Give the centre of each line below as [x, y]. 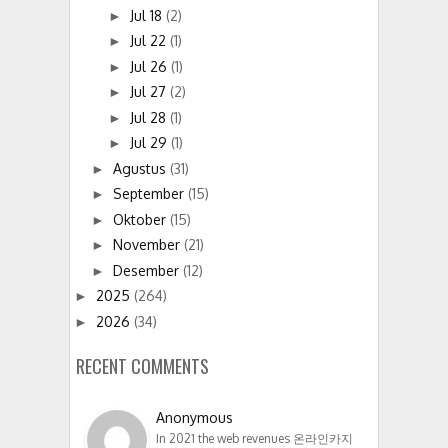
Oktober [141, 219]
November [148, 245]
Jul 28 [149, 117]
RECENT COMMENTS [142, 365]
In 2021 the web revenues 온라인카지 [254, 438]
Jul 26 [150, 66]
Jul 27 [149, 92]
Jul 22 [149, 41]
